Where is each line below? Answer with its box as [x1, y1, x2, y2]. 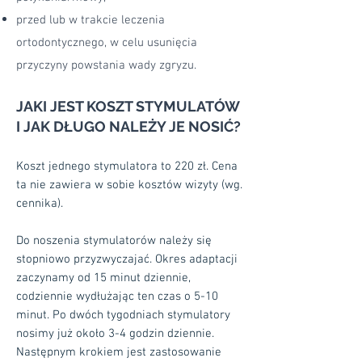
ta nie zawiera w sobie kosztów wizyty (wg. [16, 178, 242, 192]
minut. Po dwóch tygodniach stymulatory [16, 308, 230, 322]
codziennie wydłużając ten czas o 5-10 [16, 289, 218, 304]
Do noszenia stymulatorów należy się [16, 234, 212, 248]
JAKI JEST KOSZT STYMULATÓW [16, 98, 239, 115]
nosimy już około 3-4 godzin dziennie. [16, 326, 214, 341]
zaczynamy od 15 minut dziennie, [16, 271, 191, 285]
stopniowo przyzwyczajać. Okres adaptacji [16, 252, 238, 267]
